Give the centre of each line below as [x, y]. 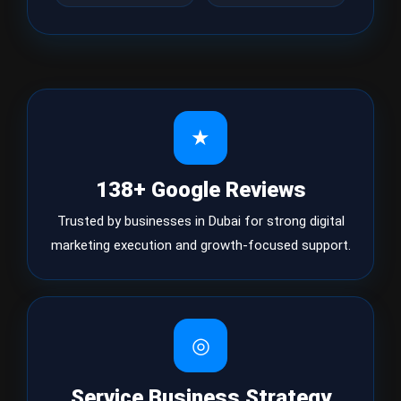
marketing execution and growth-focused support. [200, 245]
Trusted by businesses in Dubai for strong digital [200, 221]
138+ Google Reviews [200, 190]
